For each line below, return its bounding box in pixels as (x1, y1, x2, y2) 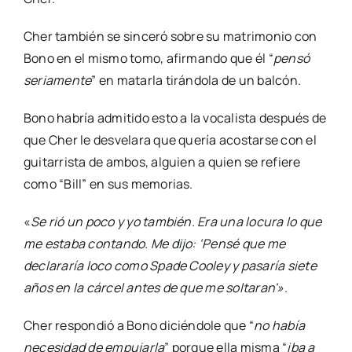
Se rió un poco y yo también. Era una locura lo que (31, 213, 322, 231)
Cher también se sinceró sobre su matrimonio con (23, 27, 317, 46)
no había (254, 317, 306, 335)
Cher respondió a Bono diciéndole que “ (23, 317, 255, 335)
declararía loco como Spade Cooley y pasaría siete (23, 257, 317, 275)
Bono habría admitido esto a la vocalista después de (23, 109, 327, 127)
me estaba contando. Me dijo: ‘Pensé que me (23, 235, 286, 253)
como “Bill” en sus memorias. (23, 175, 193, 193)
